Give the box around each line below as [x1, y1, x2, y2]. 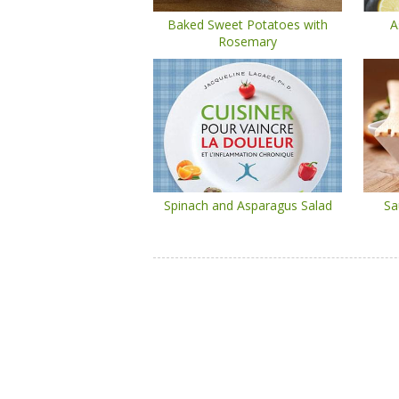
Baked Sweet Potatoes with [167, 16, 329, 33]
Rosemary [218, 33, 278, 50]
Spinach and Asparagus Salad [163, 197, 332, 214]
